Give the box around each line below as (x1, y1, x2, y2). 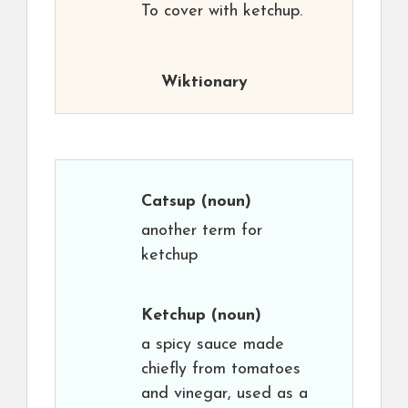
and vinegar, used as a (141, 385, 308, 403)
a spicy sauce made (141, 336, 284, 353)
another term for (141, 222, 262, 240)
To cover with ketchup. (141, 3, 302, 20)
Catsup (141, 193, 196, 210)
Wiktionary (160, 74, 248, 91)
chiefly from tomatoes (141, 361, 301, 378)
